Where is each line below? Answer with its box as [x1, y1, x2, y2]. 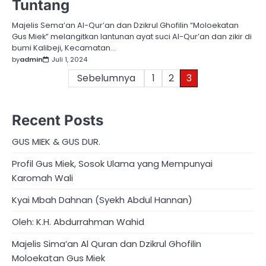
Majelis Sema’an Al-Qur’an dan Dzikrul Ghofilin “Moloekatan [12, 19, 239, 31]
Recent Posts [12, 111, 103, 129]
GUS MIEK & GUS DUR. [12, 135, 100, 148]
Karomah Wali [12, 171, 73, 184]
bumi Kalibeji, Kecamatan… [12, 42, 116, 53]
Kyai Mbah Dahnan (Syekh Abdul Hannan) [12, 193, 192, 206]
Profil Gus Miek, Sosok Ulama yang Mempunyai [12, 157, 213, 170]
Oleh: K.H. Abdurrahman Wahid [12, 215, 144, 228]
